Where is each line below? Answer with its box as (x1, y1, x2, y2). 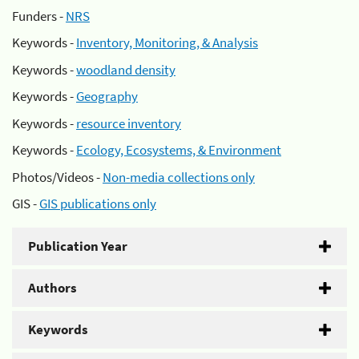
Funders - (12, 6, 66, 25)
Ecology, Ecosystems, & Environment (76, 141, 281, 159)
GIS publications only (39, 195, 156, 212)
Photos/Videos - (12, 167, 103, 186)
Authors (28, 279, 77, 296)
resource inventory (76, 114, 181, 132)
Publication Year (28, 237, 127, 255)
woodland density (76, 60, 175, 79)
